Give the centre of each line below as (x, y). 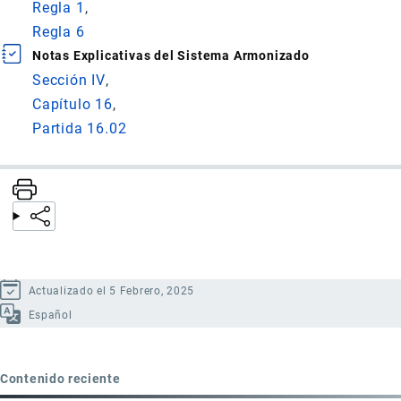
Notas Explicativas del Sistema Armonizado (171, 55)
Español (50, 316)
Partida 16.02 (80, 128)
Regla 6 (59, 31)
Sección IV (69, 80)
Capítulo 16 (73, 104)
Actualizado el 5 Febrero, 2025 (111, 291)
